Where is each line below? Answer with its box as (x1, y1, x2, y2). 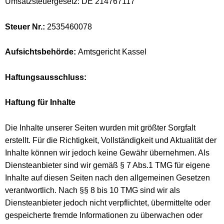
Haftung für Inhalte (5, 98, 75, 107)
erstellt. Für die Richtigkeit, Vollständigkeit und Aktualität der (5, 135, 216, 144)
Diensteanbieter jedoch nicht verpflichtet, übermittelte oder (5, 198, 210, 207)
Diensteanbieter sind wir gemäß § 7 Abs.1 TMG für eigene (5, 160, 210, 169)
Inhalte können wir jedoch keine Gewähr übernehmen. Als (5, 148, 209, 157)
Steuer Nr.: (5, 22, 45, 31)
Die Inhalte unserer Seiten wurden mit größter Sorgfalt (5, 123, 195, 132)
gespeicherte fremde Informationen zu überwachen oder (5, 210, 202, 219)
